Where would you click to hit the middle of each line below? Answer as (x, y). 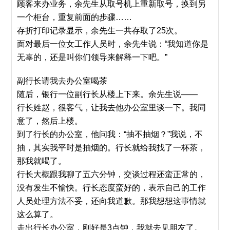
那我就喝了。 (42, 161)
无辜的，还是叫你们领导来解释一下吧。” (92, 57)
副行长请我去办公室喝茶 (62, 81)
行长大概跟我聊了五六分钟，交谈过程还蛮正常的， (112, 174)
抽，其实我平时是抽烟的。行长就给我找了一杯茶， (112, 148)
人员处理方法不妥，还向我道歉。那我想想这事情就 (112, 201)
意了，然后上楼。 (50, 121)
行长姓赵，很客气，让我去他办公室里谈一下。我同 (112, 108)
